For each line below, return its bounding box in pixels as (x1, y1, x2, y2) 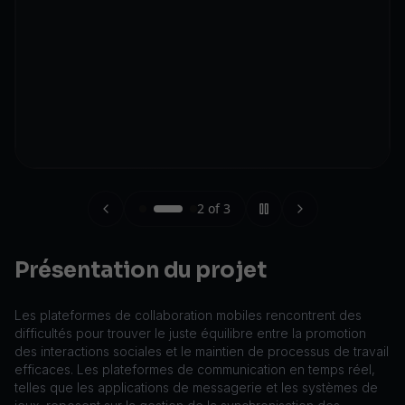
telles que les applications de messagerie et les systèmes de (14, 380, 378, 395)
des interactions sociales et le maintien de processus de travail (14, 344, 389, 359)
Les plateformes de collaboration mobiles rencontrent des (14, 307, 362, 323)
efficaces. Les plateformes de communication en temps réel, (14, 362, 375, 377)
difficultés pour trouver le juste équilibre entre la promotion (14, 325, 366, 341)
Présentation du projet (14, 257, 267, 284)
